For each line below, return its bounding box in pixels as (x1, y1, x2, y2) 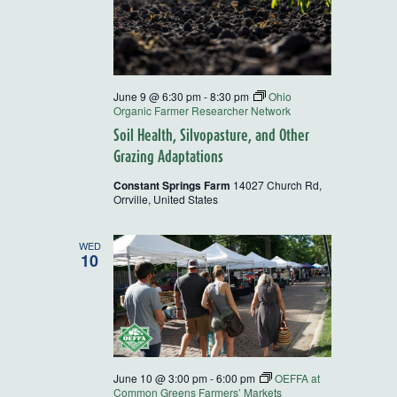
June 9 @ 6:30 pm (113, 88, 201, 104)
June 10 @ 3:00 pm (113, 370, 207, 386)
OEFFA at (275, 370, 320, 386)
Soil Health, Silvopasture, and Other (113, 125, 309, 144)
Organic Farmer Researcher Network (113, 102, 291, 118)
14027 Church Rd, (233, 176, 322, 192)
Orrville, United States (113, 191, 218, 206)
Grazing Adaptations (113, 146, 223, 166)
